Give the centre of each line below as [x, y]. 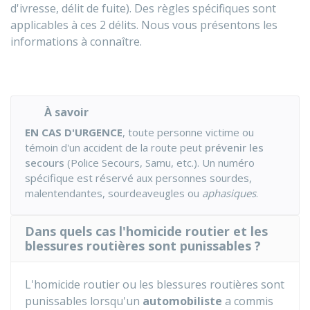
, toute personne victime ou [188, 132]
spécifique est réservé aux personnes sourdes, [138, 178]
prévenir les [234, 147]
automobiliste [182, 301]
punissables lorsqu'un [84, 301]
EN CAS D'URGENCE [74, 132]
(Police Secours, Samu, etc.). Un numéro [159, 163]
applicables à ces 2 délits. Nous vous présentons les [144, 25]
